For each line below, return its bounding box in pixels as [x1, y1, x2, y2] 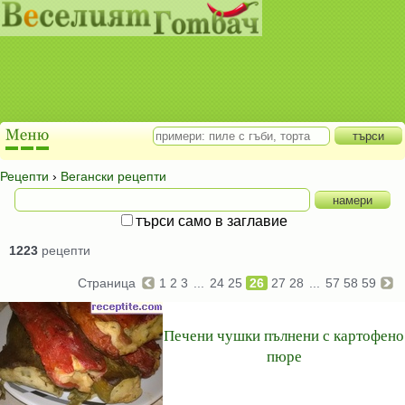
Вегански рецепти [61, 169, 166, 184]
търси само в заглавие [136, 213, 287, 229]
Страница [78, 276, 139, 290]
